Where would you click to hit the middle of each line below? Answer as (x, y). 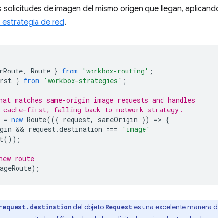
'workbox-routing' (115, 71)
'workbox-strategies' (83, 81)
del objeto (88, 207)
